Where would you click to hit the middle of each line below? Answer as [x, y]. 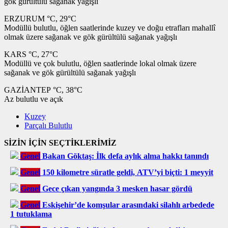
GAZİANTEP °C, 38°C [43, 90]
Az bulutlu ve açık [34, 99]
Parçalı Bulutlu [48, 125]
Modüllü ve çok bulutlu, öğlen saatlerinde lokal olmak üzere [100, 63]
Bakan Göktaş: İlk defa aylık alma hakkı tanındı [125, 156]
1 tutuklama [31, 214]
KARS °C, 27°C [31, 54]
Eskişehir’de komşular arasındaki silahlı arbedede [128, 205]
